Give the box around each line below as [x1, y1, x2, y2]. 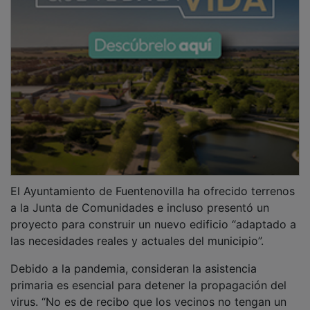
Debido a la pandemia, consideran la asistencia [10, 251, 257, 266]
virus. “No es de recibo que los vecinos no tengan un [10, 284, 286, 299]
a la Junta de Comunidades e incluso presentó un [10, 190, 269, 205]
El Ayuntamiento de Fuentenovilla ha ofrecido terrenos [10, 174, 295, 188]
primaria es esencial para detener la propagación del [10, 268, 286, 282]
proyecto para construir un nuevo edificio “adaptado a [10, 207, 296, 221]
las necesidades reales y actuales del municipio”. [10, 224, 267, 238]
